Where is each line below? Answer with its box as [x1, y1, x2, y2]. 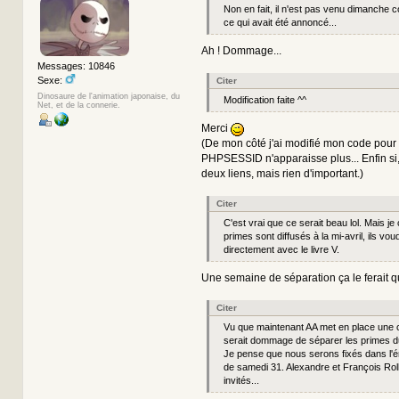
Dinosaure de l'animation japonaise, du [37, 91, 180, 101]
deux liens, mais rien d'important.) [200, 167, 363, 181]
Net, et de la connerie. [37, 100, 120, 110]
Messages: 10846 [37, 61, 115, 72]
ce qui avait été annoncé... [223, 17, 337, 28]
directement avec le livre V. [223, 244, 339, 256]
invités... [223, 375, 259, 387]
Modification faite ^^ [223, 94, 306, 106]
